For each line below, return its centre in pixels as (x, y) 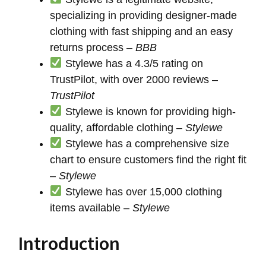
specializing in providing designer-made (143, 15)
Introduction (69, 243)
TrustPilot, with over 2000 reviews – (134, 79)
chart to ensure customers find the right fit (148, 159)
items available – (91, 208)
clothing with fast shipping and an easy (141, 31)
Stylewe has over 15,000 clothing (142, 191)
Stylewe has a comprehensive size (145, 143)
